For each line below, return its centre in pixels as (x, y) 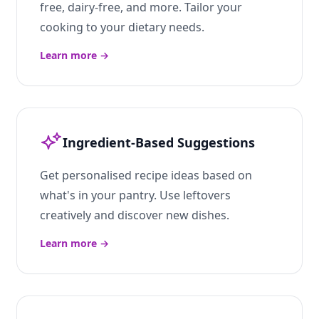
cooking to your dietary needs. (122, 27)
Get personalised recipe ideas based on (146, 175)
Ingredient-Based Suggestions (159, 142)
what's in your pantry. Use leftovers (135, 195)
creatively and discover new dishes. (135, 215)
